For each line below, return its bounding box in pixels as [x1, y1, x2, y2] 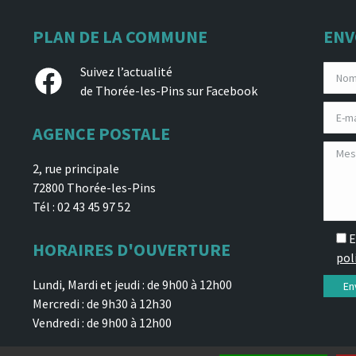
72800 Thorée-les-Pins [32, 179, 156, 195]
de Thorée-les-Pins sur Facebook [79, 82, 257, 99]
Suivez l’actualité [79, 63, 172, 79]
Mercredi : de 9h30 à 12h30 [32, 295, 172, 311]
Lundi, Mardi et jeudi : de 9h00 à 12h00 [32, 276, 232, 292]
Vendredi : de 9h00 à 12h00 [32, 314, 172, 331]
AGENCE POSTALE [32, 122, 170, 145]
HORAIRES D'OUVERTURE [32, 238, 230, 261]
